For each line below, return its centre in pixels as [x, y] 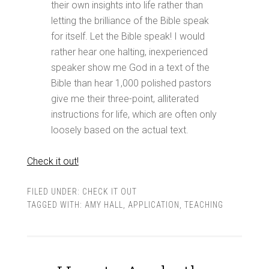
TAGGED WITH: [56, 205]
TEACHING [204, 205]
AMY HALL [104, 205]
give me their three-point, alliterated [125, 99]
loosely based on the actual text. [119, 130]
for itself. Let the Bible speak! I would [128, 36]
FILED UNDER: [54, 192]
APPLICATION [153, 205]
